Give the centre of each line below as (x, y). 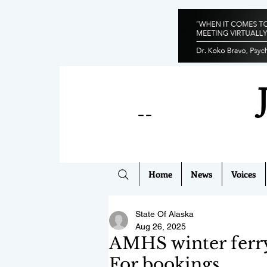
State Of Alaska (164, 214)
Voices (244, 174)
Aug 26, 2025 (161, 226)
